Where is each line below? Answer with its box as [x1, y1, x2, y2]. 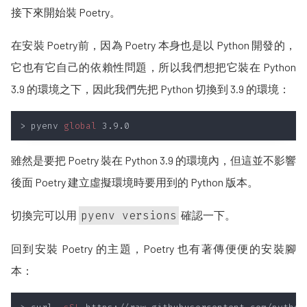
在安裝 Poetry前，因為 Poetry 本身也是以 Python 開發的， [11, 38, 296, 52]
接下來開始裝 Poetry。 [11, 5, 121, 19]
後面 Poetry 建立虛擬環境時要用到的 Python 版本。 [11, 175, 258, 189]
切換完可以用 [11, 208, 79, 222]
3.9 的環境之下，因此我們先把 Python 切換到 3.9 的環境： [11, 82, 290, 96]
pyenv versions [81, 208, 177, 223]
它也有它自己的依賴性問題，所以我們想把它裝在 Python [11, 60, 296, 74]
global [64, 120, 97, 132]
